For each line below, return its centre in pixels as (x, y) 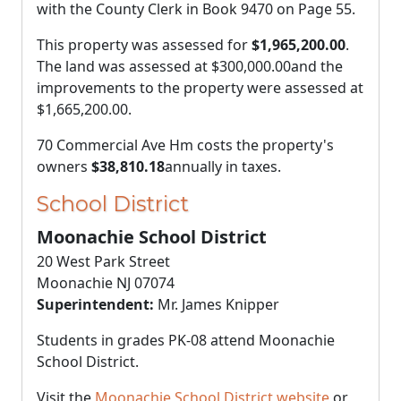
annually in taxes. (223, 166)
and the (317, 66)
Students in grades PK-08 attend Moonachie (186, 340)
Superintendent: (95, 304)
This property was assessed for (144, 45)
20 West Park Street (103, 261)
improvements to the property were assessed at (200, 88)
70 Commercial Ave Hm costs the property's (185, 145)
